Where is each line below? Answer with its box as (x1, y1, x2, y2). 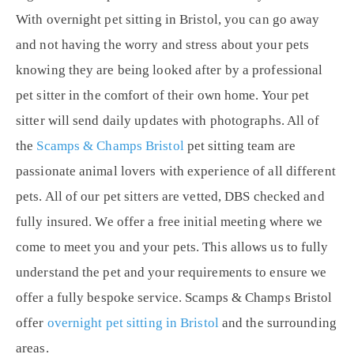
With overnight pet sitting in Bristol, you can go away (16, 12, 320, 28)
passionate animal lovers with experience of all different (16, 164, 336, 179)
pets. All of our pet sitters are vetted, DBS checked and (16, 189, 325, 205)
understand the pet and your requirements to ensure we (16, 265, 327, 281)
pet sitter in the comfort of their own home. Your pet (16, 88, 310, 104)
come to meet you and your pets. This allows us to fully (16, 239, 329, 255)
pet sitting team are (183, 138, 296, 154)
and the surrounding (218, 315, 337, 331)
